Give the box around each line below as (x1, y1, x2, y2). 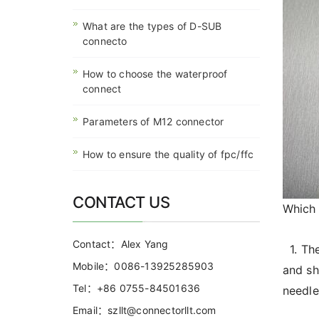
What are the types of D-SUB (83, 20, 222, 32)
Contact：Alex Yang (73, 238, 169, 250)
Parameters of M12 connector (83, 115, 224, 127)
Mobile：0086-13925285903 (73, 260, 214, 272)
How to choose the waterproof (83, 68, 228, 80)
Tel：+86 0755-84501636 (73, 282, 201, 294)
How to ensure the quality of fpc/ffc (83, 148, 254, 160)
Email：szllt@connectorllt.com (73, 304, 216, 316)
